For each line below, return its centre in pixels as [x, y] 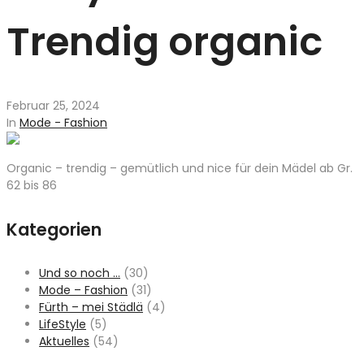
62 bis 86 [32, 186]
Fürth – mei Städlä [91, 308]
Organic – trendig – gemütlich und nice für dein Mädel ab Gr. [180, 169]
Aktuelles [64, 342]
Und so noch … [80, 273]
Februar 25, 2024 [53, 106]
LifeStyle [63, 325]
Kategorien [54, 230]
